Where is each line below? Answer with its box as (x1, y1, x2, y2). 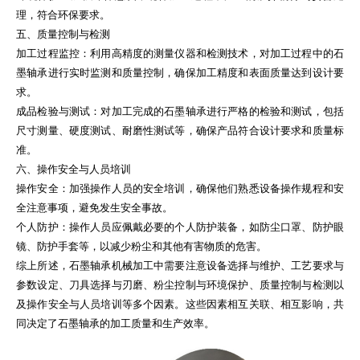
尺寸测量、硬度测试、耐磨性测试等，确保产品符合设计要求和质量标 (16, 125, 344, 137)
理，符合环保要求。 (16, 9, 111, 22)
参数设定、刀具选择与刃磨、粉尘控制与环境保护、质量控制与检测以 (16, 279, 344, 292)
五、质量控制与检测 (16, 28, 111, 41)
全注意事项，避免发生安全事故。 (16, 202, 174, 215)
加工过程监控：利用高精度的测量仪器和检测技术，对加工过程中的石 (16, 47, 344, 60)
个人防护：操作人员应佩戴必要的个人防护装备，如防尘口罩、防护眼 (16, 221, 344, 234)
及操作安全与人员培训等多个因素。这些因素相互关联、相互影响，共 (16, 298, 344, 311)
